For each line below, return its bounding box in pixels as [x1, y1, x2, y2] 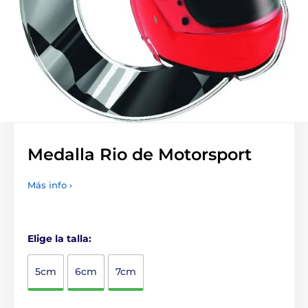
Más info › [27, 179, 72, 190]
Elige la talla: [27, 232, 91, 245]
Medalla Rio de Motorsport [27, 144, 252, 164]
